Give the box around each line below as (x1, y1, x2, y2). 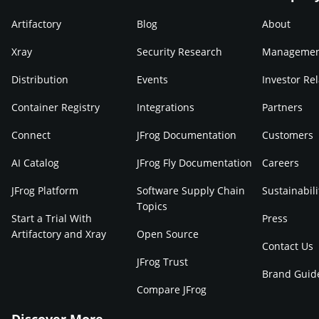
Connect (11, 127, 51, 142)
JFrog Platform (11, 183, 78, 197)
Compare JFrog (137, 282, 206, 296)
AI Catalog (11, 155, 59, 169)
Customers (262, 127, 313, 142)
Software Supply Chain (137, 183, 245, 197)
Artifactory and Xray (11, 226, 106, 241)
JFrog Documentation (137, 127, 236, 142)
